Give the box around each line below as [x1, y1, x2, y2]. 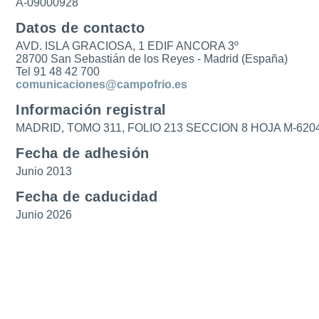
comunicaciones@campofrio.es [16, 78, 188, 90]
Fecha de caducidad [16, 189, 158, 204]
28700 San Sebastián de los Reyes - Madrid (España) [16, 53, 288, 65]
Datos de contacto [16, 20, 145, 36]
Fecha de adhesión [16, 145, 150, 161]
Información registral [16, 102, 167, 117]
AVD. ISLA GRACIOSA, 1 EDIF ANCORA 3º [16, 40, 239, 52]
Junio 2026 [16, 209, 73, 221]
